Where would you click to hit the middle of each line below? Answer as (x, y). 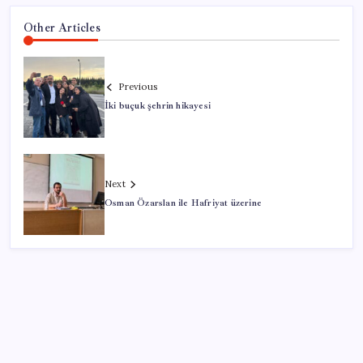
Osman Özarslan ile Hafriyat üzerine (183, 203)
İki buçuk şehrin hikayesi (158, 106)
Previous (138, 87)
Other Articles (62, 27)
